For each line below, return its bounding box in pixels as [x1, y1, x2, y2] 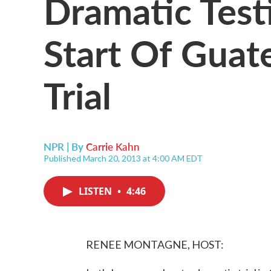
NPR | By [44, 139, 86, 154]
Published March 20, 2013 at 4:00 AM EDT [44, 153, 203, 163]
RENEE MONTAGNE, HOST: [86, 238, 224, 251]
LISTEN [79, 184, 114, 198]
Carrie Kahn [86, 139, 140, 154]
